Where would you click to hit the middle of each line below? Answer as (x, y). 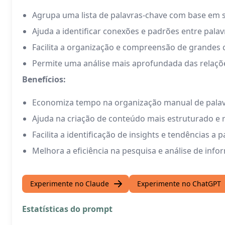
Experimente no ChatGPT (179, 184)
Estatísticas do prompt (67, 209)
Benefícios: (44, 79)
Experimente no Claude (70, 184)
